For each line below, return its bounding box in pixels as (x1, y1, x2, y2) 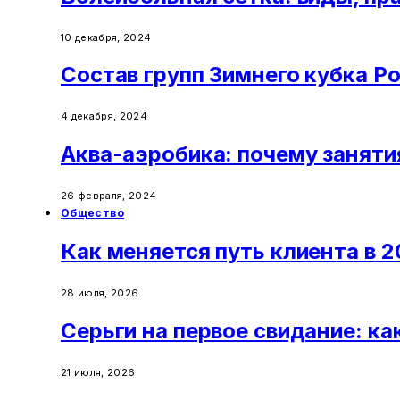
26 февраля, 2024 (61, 189, 157, 203)
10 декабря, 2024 (61, 30, 152, 44)
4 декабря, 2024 (61, 110, 147, 123)
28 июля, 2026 (61, 287, 139, 299)
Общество (61, 206, 124, 221)
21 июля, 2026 (61, 365, 136, 379)
